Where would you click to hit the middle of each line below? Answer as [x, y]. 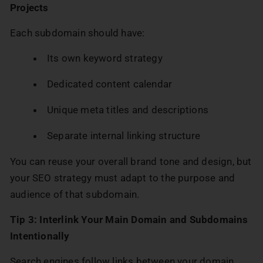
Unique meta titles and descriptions [128, 109]
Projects [29, 7]
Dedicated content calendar [110, 84]
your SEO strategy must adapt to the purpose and [123, 178]
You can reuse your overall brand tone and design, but [131, 161]
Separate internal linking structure [124, 135]
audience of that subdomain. [75, 194]
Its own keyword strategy [105, 58]
